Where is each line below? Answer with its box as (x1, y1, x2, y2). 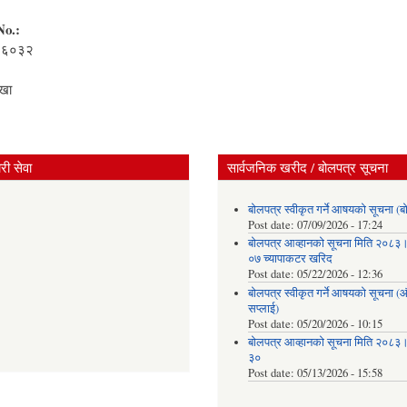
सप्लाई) (247, 300, 279, 316)
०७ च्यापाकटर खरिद (247, 251, 333, 267)
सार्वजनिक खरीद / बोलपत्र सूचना (227, 157, 388, 176)
